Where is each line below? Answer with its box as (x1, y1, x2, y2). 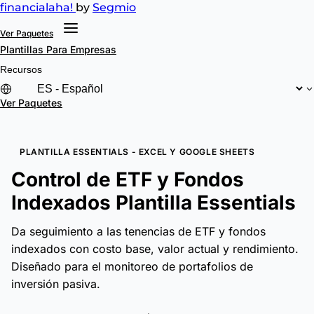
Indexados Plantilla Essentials (11, 191, 296, 214)
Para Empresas (46, 43, 116, 55)
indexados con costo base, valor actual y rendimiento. (11, 242, 299, 256)
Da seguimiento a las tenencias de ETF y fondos (11, 224, 266, 238)
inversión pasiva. (11, 277, 100, 291)
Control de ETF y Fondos (11, 168, 244, 191)
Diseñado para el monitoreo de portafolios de (11, 259, 253, 273)
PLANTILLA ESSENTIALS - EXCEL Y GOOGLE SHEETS (20, 146, 255, 157)
